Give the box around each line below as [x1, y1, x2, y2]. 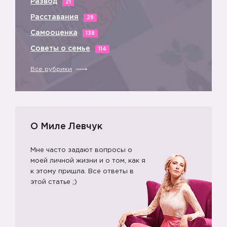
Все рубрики [30, 66, 72, 72]
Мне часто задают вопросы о [30, 147, 132, 153]
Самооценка [30, 30, 78, 36]
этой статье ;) [30, 179, 77, 185]
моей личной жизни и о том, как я [30, 158, 145, 164]
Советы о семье [30, 46, 90, 52]
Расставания [30, 14, 79, 20]
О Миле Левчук [30, 123, 102, 131]
